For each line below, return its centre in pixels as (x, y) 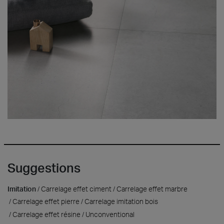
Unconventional (110, 214)
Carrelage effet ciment (76, 188)
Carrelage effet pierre (46, 201)
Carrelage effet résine (46, 214)
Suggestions (44, 167)
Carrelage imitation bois (121, 201)
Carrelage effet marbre (152, 188)
